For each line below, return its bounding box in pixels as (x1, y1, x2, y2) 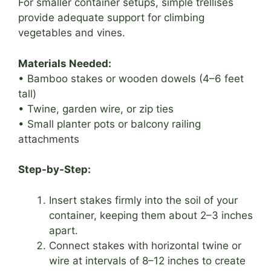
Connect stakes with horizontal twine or (49, 239, 241, 252)
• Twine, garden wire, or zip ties (18, 102, 174, 115)
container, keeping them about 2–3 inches (49, 209, 253, 221)
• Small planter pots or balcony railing (18, 117, 201, 130)
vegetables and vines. (18, 27, 125, 39)
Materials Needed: (18, 57, 111, 70)
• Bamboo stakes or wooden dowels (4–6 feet (18, 72, 244, 85)
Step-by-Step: (18, 163, 91, 176)
